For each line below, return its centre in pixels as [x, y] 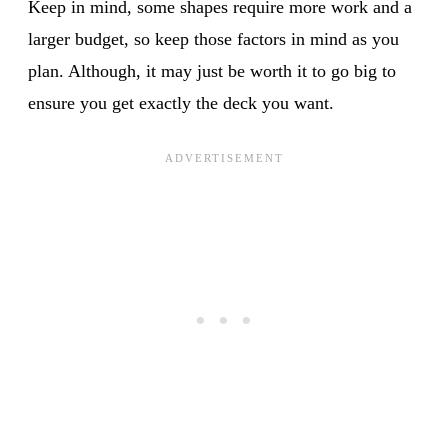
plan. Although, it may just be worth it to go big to [212, 70]
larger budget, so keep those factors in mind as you [213, 38]
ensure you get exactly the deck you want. [181, 102]
